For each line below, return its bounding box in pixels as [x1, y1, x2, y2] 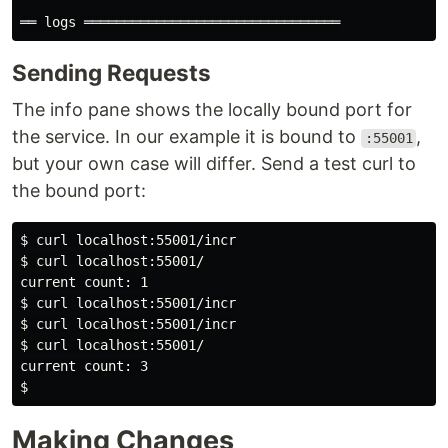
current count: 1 [20, 274, 148, 291]
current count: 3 [20, 358, 148, 375]
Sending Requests [12, 59, 211, 87]
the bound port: [12, 180, 146, 202]
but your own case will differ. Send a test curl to [12, 153, 416, 175]
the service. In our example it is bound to [12, 126, 361, 148]
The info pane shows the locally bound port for [12, 99, 412, 121]
